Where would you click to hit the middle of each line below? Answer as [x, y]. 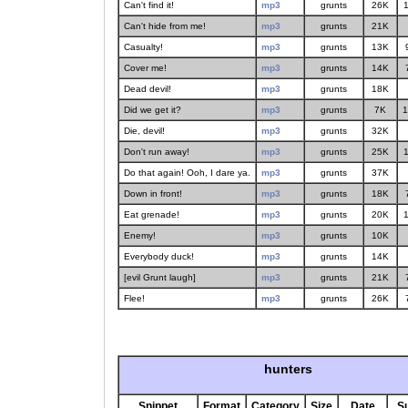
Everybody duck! [159, 256]
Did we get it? [153, 110]
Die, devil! [144, 131]
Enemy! [140, 235]
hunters [288, 369]
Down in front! [153, 194]
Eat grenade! [152, 214]
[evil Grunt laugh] [160, 277]
